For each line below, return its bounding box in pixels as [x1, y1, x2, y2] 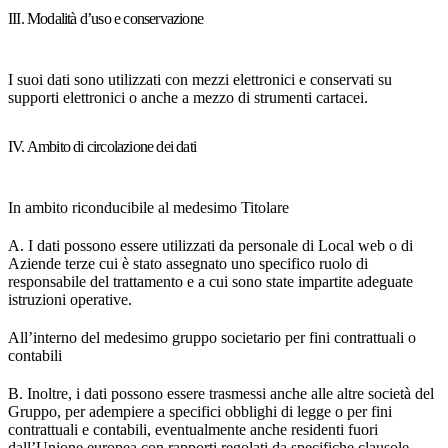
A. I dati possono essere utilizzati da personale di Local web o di [8, 237, 413, 254]
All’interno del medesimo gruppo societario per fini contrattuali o [8, 329, 416, 346]
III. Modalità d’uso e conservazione [8, 10, 204, 27]
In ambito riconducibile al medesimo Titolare [8, 199, 289, 216]
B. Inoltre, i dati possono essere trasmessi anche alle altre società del [8, 385, 434, 402]
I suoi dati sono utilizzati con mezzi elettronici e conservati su [8, 71, 392, 88]
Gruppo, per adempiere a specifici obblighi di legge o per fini [8, 403, 392, 420]
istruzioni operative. [8, 291, 132, 308]
